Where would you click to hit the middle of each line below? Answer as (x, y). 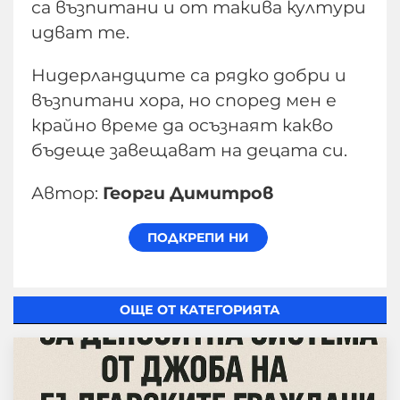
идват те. (83, 33)
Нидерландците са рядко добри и (189, 75)
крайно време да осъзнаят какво (182, 125)
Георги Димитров (188, 193)
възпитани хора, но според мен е (184, 100)
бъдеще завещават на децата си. (189, 150)
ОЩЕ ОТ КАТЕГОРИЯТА (200, 310)
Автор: (67, 193)
